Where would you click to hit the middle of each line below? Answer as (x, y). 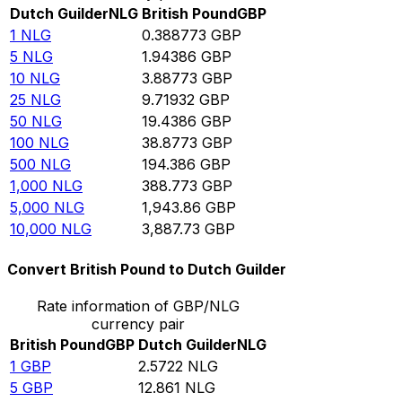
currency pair (138, 323)
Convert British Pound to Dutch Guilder (147, 269)
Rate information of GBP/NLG (138, 306)
